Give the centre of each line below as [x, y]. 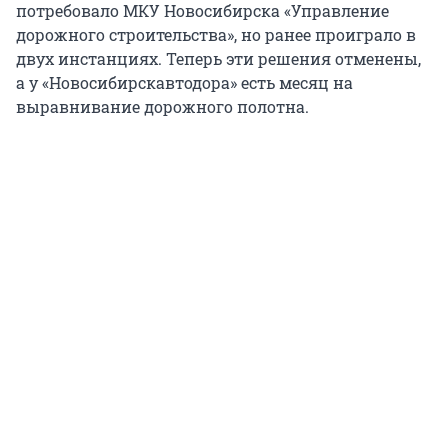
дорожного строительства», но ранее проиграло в [216, 35]
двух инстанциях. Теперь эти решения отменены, [218, 59]
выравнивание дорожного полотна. [162, 107]
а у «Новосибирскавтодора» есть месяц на [184, 83]
